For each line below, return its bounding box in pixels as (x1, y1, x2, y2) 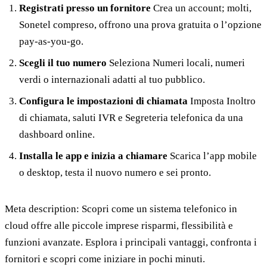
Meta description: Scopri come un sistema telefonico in (5, 203, 237, 215)
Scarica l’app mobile (167, 150, 257, 162)
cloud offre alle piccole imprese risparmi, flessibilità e (5, 220, 233, 232)
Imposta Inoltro (188, 95, 256, 107)
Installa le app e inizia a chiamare (19, 150, 167, 162)
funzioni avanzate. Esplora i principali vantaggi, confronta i (5, 237, 257, 249)
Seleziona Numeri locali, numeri (107, 57, 245, 69)
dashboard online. (19, 129, 95, 141)
